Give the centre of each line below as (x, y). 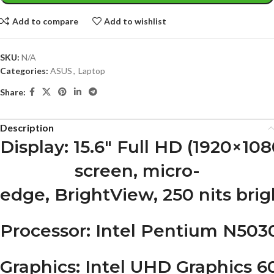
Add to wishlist (135, 21)
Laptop (92, 71)
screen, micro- (137, 171)
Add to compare (45, 21)
